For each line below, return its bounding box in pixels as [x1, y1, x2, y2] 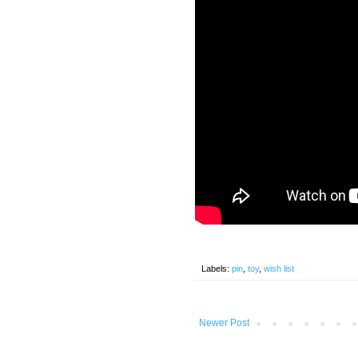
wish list [264, 263, 294, 273]
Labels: [201, 263, 232, 273]
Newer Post [199, 316, 249, 328]
